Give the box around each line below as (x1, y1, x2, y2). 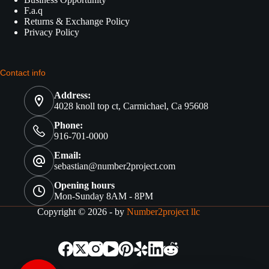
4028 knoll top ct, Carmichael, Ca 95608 (54, 101, 208, 111)
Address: (54, 90, 91, 100)
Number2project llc (126, 207, 200, 217)
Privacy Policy (24, 26, 79, 37)
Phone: (54, 120, 83, 130)
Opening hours (54, 180, 115, 190)
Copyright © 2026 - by (37, 207, 127, 217)
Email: (54, 150, 81, 160)
